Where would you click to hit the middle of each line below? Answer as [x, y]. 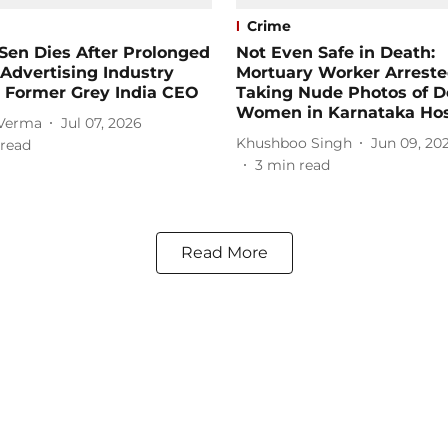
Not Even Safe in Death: [335, 53]
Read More [224, 253]
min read [298, 165]
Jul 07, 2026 [101, 122]
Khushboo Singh [294, 142]
